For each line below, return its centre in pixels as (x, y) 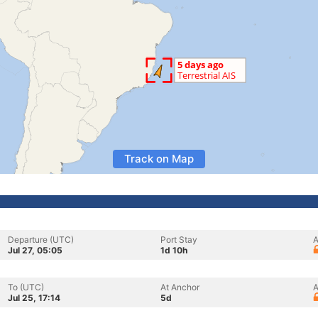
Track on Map (159, 159)
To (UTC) (26, 287)
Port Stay (179, 240)
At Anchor (180, 287)
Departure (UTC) (41, 240)
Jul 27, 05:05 (35, 250)
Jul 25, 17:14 (34, 298)
